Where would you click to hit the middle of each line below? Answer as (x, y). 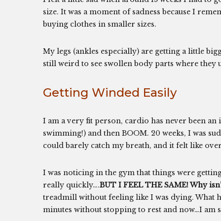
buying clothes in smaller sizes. (100, 24)
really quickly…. (71, 185)
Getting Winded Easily (110, 92)
